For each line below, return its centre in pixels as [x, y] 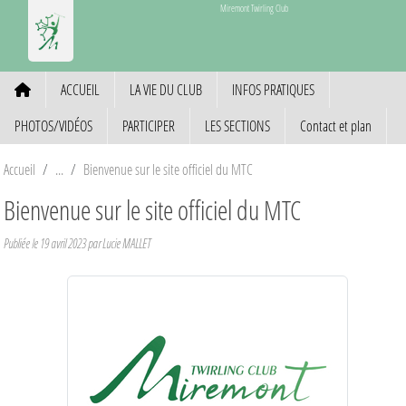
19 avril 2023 [63, 243]
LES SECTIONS [237, 125]
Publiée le [22, 243]
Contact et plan [336, 125]
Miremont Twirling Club [254, 8]
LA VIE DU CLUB [166, 89]
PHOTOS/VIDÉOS [53, 125]
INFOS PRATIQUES [273, 89]
